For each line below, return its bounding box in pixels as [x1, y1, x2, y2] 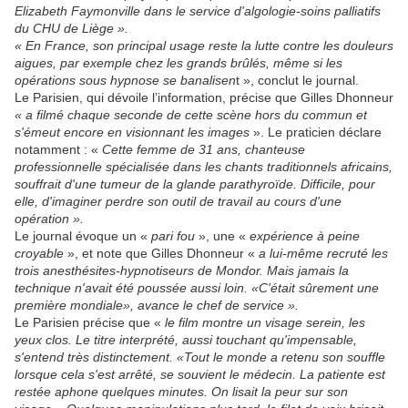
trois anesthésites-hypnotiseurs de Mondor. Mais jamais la [15, 263, 349, 278]
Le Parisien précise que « [15, 315, 165, 330]
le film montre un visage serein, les [165, 315, 365, 330]
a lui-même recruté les [259, 246, 388, 260]
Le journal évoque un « [15, 229, 151, 243]
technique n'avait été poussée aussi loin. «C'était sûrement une [15, 280, 379, 295]
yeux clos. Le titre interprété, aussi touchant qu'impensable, [15, 332, 357, 347]
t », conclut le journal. [236, 73, 359, 87]
